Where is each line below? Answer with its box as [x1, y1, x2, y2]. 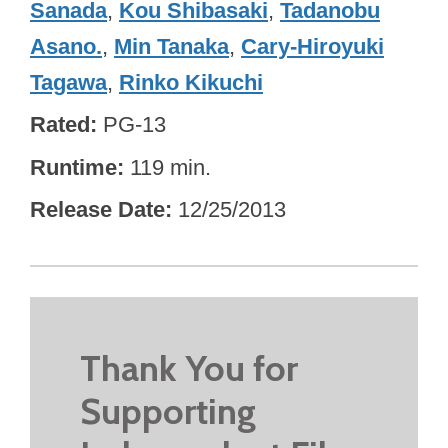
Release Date [30, 197, 165, 223]
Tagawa [30, 69, 107, 95]
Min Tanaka [114, 33, 229, 59]
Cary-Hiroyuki [241, 33, 384, 59]
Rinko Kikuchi [119, 69, 263, 95]
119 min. [130, 154, 211, 180]
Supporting [80, 388, 256, 433]
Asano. [30, 33, 102, 59]
